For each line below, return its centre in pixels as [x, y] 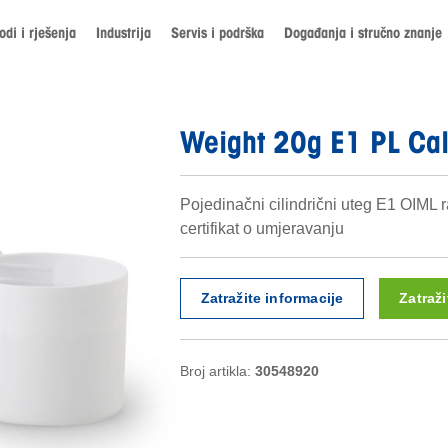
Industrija [123, 32]
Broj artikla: [217, 371]
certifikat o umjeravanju [261, 228]
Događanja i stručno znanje [363, 32]
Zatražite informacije [272, 298]
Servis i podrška [217, 32]
